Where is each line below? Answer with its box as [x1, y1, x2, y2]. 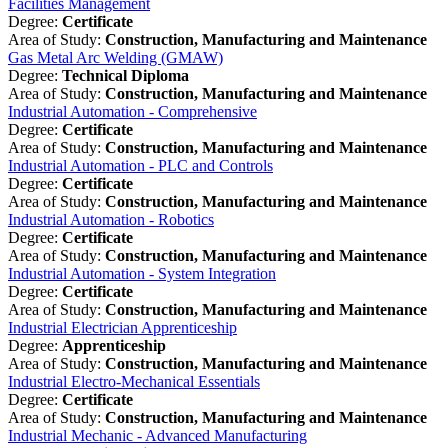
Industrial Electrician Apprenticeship [8, 319, 237, 336]
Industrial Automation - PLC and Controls [8, 157, 273, 174]
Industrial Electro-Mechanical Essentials [8, 373, 260, 390]
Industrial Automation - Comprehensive [8, 103, 257, 120]
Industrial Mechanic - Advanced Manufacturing [8, 427, 307, 444]
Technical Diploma [62, 67, 189, 84]
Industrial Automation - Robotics [8, 211, 214, 228]
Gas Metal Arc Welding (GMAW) [8, 49, 223, 66]
